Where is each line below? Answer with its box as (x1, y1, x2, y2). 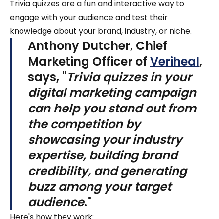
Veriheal (150, 53, 199, 70)
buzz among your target (28, 178, 171, 195)
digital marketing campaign (28, 85, 196, 101)
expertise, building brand (28, 147, 177, 164)
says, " (28, 69, 66, 86)
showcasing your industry (28, 131, 182, 148)
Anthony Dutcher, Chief (28, 38, 167, 54)
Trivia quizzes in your (66, 69, 192, 86)
